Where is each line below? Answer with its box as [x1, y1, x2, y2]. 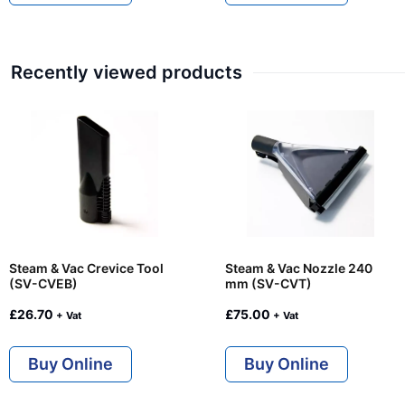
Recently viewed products [11, 61, 242, 84]
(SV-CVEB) [9, 276, 78, 292]
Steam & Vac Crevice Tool [9, 260, 164, 277]
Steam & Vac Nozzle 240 [225, 260, 372, 277]
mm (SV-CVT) [225, 276, 312, 292]
